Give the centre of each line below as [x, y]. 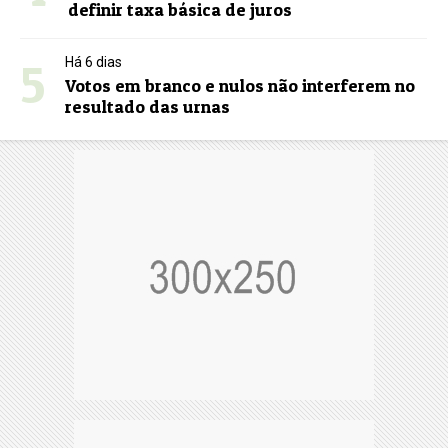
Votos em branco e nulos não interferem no [240, 86]
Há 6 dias [94, 62]
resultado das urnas [148, 107]
